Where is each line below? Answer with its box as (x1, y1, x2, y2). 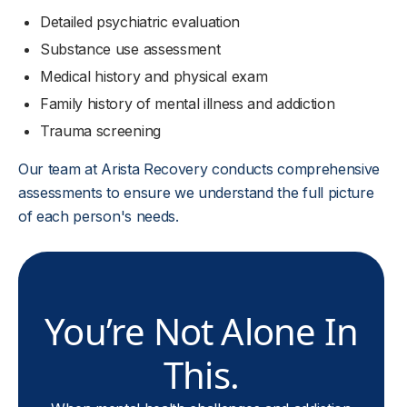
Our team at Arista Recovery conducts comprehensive (18, 159, 380, 178)
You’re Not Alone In (45, 305, 358, 356)
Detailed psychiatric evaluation (40, 12, 241, 31)
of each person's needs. (18, 206, 179, 225)
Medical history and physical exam (40, 66, 268, 85)
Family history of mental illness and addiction (40, 94, 335, 113)
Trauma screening (40, 121, 161, 140)
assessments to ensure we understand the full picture (18, 183, 374, 202)
